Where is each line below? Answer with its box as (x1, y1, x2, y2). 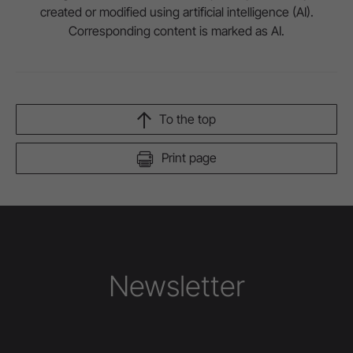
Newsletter (108, 268, 245, 303)
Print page (162, 150, 217, 166)
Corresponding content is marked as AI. (69, 23, 284, 39)
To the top (159, 111, 216, 127)
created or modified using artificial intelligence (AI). (39, 4, 314, 20)
